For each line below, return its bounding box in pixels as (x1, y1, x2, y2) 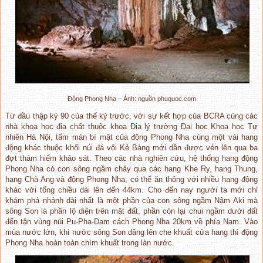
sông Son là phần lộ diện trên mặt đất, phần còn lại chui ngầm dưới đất (5, 206, 258, 215)
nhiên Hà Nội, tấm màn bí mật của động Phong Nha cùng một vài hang (5, 132, 258, 141)
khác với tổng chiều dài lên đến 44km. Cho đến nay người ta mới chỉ (5, 185, 258, 194)
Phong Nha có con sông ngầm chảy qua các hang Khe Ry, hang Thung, (5, 164, 258, 173)
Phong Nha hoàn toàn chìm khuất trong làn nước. (5, 238, 174, 247)
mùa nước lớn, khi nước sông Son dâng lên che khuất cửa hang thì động (5, 227, 258, 237)
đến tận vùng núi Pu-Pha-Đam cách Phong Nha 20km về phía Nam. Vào (5, 217, 258, 226)
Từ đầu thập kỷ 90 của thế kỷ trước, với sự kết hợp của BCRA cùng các (5, 111, 258, 120)
